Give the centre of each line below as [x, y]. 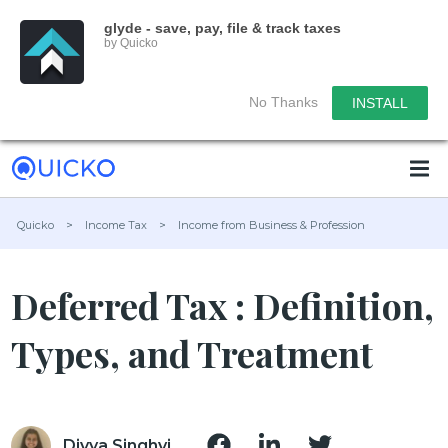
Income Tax [116, 225]
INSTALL [380, 103]
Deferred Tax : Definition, [223, 305]
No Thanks [283, 102]
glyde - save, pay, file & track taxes [222, 28]
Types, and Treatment [192, 353]
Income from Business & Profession [272, 225]
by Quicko [131, 43]
